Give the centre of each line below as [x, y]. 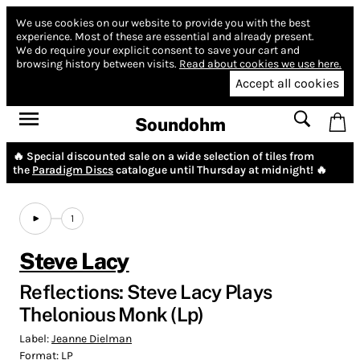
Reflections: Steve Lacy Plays [146, 291]
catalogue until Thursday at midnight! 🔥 [220, 170]
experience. [44, 37]
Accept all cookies [287, 84]
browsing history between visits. [96, 64]
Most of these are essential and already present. [194, 37]
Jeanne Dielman [92, 338]
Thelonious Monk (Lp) [112, 314]
